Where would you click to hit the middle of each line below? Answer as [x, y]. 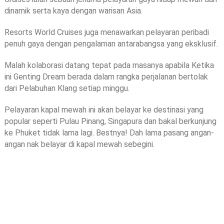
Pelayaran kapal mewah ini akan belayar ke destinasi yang [104, 109]
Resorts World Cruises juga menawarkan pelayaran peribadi [106, 32]
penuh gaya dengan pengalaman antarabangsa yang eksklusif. [111, 43]
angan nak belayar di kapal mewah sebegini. [79, 144]
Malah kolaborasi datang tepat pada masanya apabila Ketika [109, 65]
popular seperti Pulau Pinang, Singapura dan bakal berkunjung [110, 121]
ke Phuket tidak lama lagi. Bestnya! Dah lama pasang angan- [109, 132]
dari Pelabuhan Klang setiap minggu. [67, 88]
